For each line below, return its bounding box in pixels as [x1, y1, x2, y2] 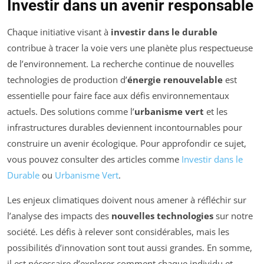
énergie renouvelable [127, 73, 223, 85]
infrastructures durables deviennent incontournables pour [7, 121, 242, 133]
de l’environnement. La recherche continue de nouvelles [7, 57, 234, 70]
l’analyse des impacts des [7, 209, 111, 222]
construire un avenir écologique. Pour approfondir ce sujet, [7, 137, 246, 149]
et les [204, 105, 227, 117]
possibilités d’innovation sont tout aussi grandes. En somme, [7, 241, 252, 253]
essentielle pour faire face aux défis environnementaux [7, 89, 229, 101]
